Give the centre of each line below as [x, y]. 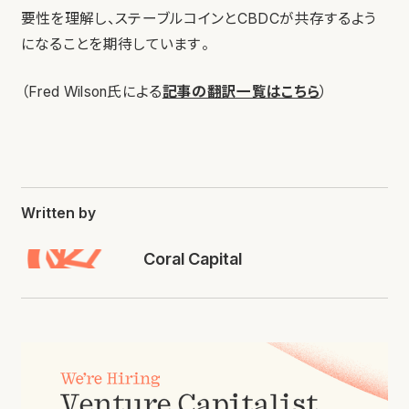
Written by [58, 213]
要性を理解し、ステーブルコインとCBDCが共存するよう [199, 18]
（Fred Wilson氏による [91, 91]
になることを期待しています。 [115, 44]
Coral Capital [192, 258]
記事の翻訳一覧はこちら [241, 91]
